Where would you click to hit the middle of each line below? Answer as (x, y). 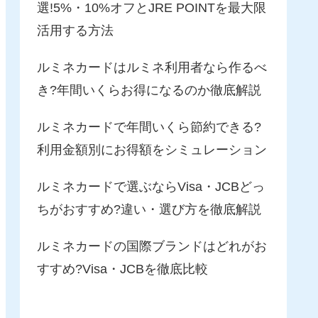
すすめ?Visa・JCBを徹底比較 (122, 269)
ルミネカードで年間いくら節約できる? (149, 127)
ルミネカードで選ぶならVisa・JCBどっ (151, 187)
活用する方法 (75, 31)
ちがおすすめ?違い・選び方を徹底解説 (149, 210)
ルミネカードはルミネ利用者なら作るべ (152, 68)
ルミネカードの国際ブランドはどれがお (152, 247)
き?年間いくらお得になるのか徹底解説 (149, 91)
